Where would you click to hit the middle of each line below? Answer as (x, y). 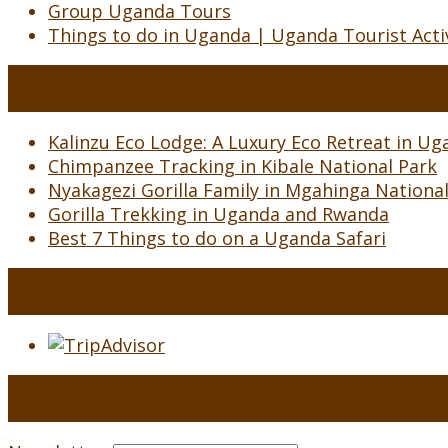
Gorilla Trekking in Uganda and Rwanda (218, 214)
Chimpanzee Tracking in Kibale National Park (242, 166)
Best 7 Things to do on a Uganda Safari (217, 238)
